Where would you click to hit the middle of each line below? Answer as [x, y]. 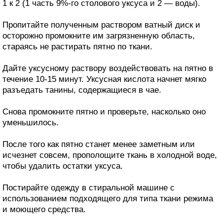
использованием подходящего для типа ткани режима [108, 199]
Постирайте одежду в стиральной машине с [89, 188]
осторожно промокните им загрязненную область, [99, 36]
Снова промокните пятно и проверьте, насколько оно [104, 112]
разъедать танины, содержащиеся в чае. [82, 90]
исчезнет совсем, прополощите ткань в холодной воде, [110, 155]
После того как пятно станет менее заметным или [99, 145]
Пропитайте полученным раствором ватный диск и [101, 25]
